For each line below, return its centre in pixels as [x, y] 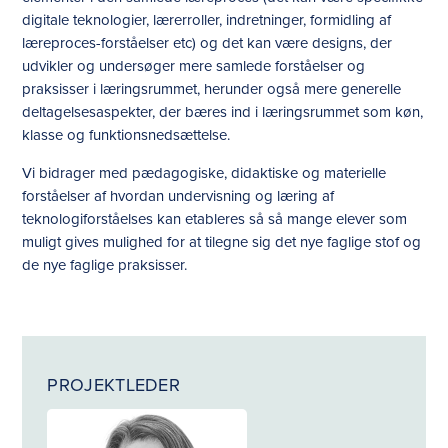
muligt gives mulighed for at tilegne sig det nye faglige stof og [222, 242]
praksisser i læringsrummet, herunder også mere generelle [212, 89]
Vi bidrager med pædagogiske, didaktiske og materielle [204, 173]
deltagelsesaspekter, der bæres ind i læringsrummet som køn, [223, 112]
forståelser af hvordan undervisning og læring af [178, 196]
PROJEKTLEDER [114, 385]
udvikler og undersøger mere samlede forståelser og [194, 66]
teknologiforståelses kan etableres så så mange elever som [215, 219]
